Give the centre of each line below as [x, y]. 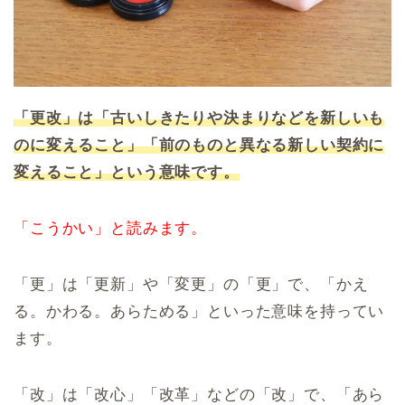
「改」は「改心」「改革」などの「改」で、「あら [199, 395]
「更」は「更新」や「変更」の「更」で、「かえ [191, 284]
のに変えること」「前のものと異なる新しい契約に [199, 145]
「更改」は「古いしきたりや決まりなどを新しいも [199, 118]
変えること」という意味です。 [127, 172]
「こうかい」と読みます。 [111, 228]
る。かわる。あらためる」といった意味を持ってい [199, 311]
